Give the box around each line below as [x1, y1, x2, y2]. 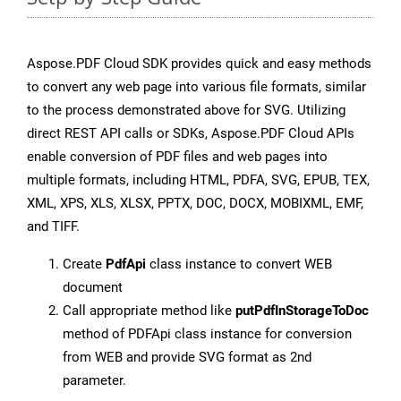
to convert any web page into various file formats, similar [27, 79, 366, 96]
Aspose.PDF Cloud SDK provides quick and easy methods [27, 55, 371, 73]
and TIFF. [27, 218, 80, 235]
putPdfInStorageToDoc [235, 303, 369, 320]
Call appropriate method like [63, 303, 235, 320]
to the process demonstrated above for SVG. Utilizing [27, 102, 346, 119]
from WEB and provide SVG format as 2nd [63, 349, 311, 366]
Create [63, 256, 106, 273]
